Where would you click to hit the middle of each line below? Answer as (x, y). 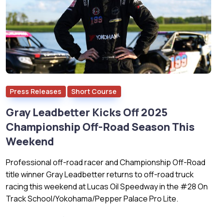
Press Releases (36, 91)
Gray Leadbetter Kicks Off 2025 (87, 112)
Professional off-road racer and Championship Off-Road (106, 162)
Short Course (94, 91)
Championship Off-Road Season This (100, 127)
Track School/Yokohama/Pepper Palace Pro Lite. (92, 198)
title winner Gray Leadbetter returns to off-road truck (100, 174)
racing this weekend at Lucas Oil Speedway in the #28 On (107, 186)
